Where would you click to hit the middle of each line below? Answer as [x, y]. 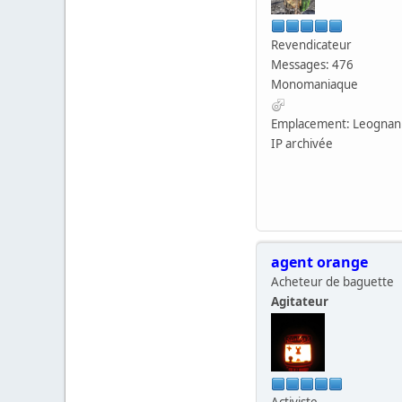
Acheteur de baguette [332, 282]
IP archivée [302, 143]
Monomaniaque [315, 84]
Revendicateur [311, 44]
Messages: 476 [312, 64]
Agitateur [300, 302]
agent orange [319, 262]
